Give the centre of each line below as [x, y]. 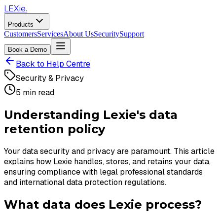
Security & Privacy [50, 78]
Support [132, 34]
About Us [78, 34]
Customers [20, 34]
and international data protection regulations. [85, 182]
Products [21, 24]
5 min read [35, 92]
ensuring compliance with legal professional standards [103, 172]
